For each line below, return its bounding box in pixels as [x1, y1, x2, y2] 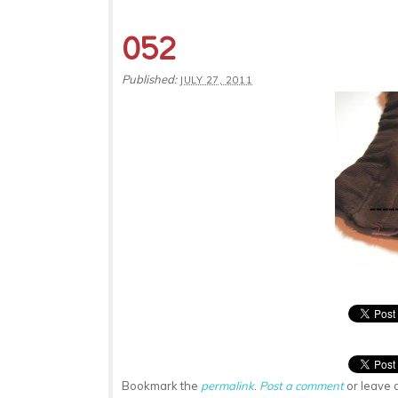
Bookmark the [122, 378, 201, 393]
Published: [122, 72, 179, 86]
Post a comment [259, 378, 344, 393]
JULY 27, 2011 [179, 74, 253, 86]
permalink [201, 378, 254, 393]
